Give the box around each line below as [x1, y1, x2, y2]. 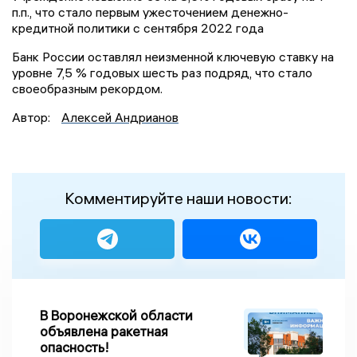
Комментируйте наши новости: [65, 188, 292, 209]
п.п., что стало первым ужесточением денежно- [12, 4, 288, 21]
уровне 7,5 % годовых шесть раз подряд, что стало [12, 65, 312, 81]
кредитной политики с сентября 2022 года [12, 20, 264, 37]
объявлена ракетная [40, 323, 168, 340]
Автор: [12, 109, 53, 126]
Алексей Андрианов [61, 109, 178, 126]
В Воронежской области [40, 307, 193, 324]
